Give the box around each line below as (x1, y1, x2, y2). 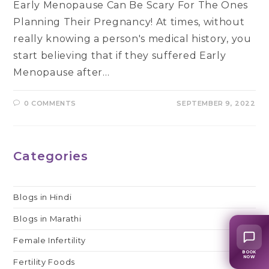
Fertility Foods (13, 257, 75, 267)
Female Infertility (13, 235, 86, 246)
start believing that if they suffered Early (13, 50, 226, 62)
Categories (13, 149, 89, 164)
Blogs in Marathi (13, 214, 82, 224)
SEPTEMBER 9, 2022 (177, 99, 256, 108)
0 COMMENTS (24, 99, 77, 108)
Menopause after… (13, 67, 110, 79)
